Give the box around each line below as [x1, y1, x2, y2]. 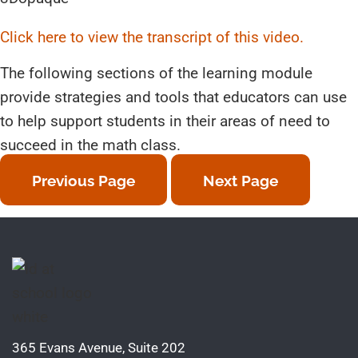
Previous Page [32, 172, 135, 189]
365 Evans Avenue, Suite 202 [12, 340, 185, 356]
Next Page [203, 172, 278, 189]
